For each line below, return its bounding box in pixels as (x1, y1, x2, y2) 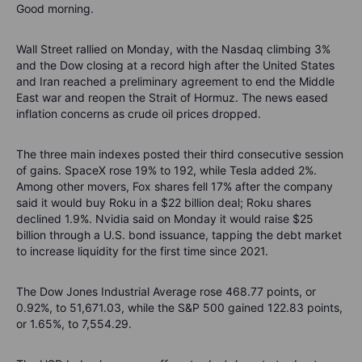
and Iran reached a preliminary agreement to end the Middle (16, 74, 335, 88)
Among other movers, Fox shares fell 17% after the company (16, 179, 333, 193)
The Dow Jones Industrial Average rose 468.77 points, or (16, 284, 316, 298)
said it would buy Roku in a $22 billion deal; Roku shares (16, 195, 311, 209)
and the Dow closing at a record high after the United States (16, 57, 335, 72)
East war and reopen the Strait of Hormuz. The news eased (16, 90, 328, 104)
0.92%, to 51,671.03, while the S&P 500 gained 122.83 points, (16, 300, 343, 314)
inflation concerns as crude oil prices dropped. (16, 106, 261, 120)
